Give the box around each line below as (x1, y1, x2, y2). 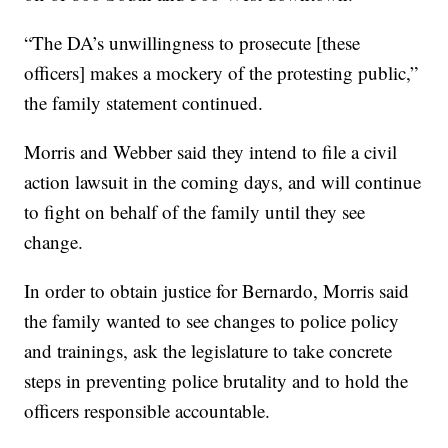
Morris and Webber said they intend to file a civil (24, 138, 398, 164)
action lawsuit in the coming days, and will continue (24, 168, 422, 194)
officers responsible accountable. (24, 397, 271, 423)
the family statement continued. (24, 89, 264, 115)
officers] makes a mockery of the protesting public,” (24, 59, 419, 85)
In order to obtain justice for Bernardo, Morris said (24, 277, 410, 303)
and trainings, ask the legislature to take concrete (24, 337, 393, 363)
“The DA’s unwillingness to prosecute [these (24, 29, 361, 55)
